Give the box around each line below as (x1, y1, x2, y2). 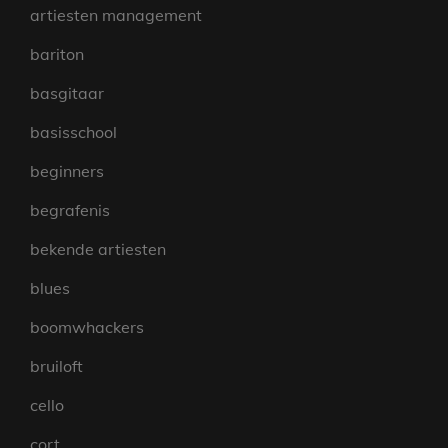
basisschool (30, 122, 117, 143)
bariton (30, 44, 84, 65)
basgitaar (30, 83, 104, 104)
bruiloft (30, 356, 83, 377)
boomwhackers (30, 317, 144, 338)
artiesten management (30, 5, 202, 26)
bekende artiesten (30, 239, 166, 260)
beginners (30, 161, 104, 182)
